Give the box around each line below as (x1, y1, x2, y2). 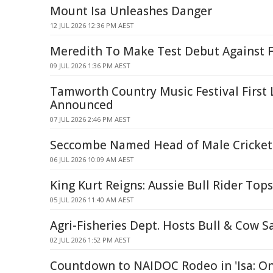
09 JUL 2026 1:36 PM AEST (50, 61, 130, 70)
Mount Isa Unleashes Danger (50, 3, 212, 19)
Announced (50, 97, 113, 113)
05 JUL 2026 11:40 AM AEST (50, 195, 134, 204)
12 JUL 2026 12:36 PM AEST (50, 21, 134, 30)
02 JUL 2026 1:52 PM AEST (50, 235, 130, 244)
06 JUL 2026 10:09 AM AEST (50, 155, 134, 164)
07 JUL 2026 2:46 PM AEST (50, 115, 130, 124)
